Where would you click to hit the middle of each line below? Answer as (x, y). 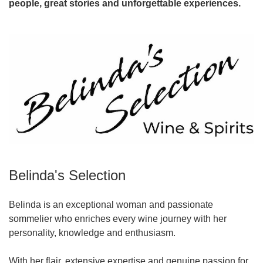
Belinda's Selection (67, 175)
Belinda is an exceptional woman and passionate (111, 204)
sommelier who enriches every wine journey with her (118, 218)
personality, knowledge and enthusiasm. (92, 232)
